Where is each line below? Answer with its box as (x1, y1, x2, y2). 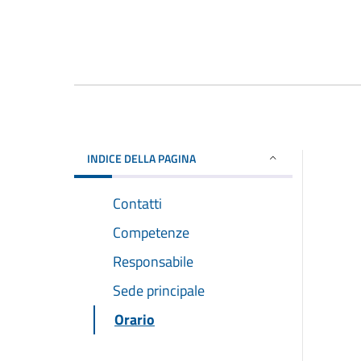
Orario (114, 308, 155, 330)
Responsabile (113, 250, 193, 272)
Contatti (113, 192, 162, 214)
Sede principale (113, 279, 205, 301)
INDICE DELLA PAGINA (87, 149, 196, 167)
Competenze (113, 221, 189, 243)
